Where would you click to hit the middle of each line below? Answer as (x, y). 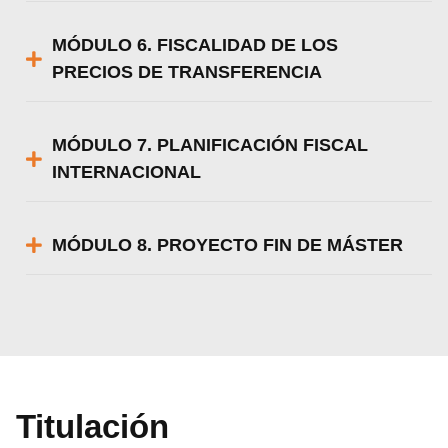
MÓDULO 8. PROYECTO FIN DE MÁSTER (228, 244)
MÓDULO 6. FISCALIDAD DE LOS (195, 44)
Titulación (93, 426)
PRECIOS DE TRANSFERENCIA (187, 71)
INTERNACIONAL (127, 171)
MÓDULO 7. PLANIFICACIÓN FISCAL (210, 144)
